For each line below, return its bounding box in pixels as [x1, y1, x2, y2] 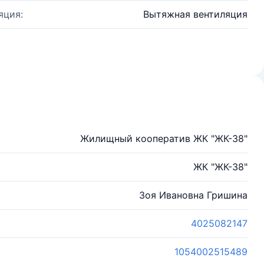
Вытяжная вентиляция [143, 8, 247, 20]
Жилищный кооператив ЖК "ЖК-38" [80, 133, 247, 144]
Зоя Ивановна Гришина [139, 189, 247, 201]
